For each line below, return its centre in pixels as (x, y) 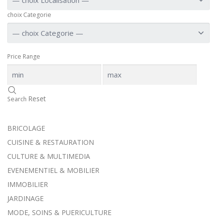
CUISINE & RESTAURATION (51, 142)
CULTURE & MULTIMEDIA (49, 156)
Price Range (24, 57)
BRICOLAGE (26, 128)
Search (17, 99)
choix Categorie (29, 15)
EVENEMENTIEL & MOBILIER (53, 170)
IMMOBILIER (28, 185)
